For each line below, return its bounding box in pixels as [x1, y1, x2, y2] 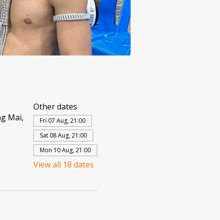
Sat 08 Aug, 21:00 [39, 131, 87, 139]
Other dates [33, 101, 77, 112]
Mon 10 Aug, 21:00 [39, 146, 91, 154]
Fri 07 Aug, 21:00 [39, 116, 85, 125]
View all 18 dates [33, 159, 94, 170]
